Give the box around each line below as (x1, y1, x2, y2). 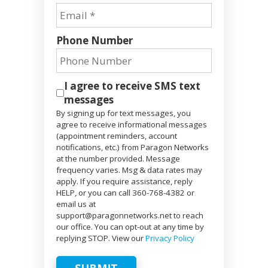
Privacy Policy (145, 233, 194, 244)
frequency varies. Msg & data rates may (56, 165, 202, 176)
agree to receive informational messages (56, 119, 207, 130)
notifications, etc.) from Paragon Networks (56, 142, 209, 153)
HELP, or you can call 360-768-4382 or (56, 187, 194, 199)
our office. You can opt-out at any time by (56, 221, 204, 233)
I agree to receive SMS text (64, 79, 200, 93)
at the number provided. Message (56, 153, 180, 165)
